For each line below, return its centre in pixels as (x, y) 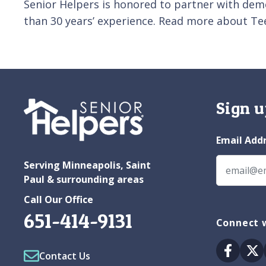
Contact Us (65, 256)
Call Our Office (58, 199)
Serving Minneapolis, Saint (87, 165)
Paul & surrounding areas (84, 179)
